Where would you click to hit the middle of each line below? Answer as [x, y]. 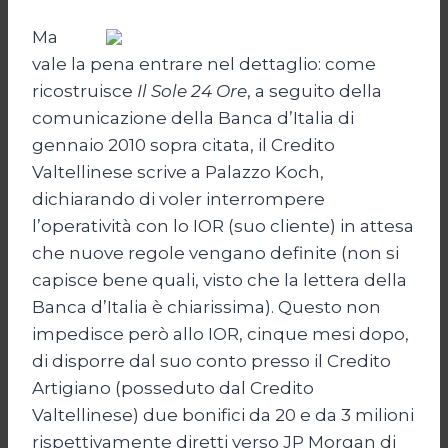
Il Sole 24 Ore [192, 90]
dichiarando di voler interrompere [178, 198]
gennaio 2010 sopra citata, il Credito [183, 144]
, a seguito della [314, 90]
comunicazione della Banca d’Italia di [193, 117]
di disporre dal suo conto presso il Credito [211, 360]
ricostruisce [84, 90]
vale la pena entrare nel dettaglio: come [204, 63]
